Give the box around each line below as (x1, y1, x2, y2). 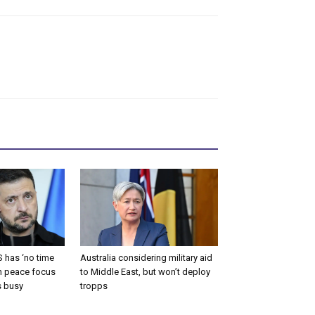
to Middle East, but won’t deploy (80, 266, 210, 277)
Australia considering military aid (80, 252, 212, 263)
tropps (80, 280, 108, 291)
